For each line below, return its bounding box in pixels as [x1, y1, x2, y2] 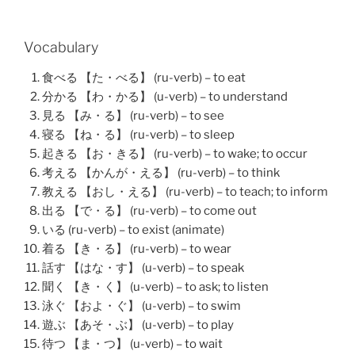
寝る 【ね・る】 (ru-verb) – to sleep [41, 127, 235, 142]
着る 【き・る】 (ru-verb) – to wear [41, 241, 231, 256]
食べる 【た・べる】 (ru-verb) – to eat [41, 70, 246, 85]
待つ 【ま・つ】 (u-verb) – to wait [41, 336, 223, 351]
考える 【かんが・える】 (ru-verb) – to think [41, 165, 280, 180]
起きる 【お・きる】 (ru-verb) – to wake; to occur [41, 146, 307, 161]
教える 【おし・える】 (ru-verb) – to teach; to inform [41, 184, 328, 199]
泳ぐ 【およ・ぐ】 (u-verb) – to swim [41, 298, 241, 313]
